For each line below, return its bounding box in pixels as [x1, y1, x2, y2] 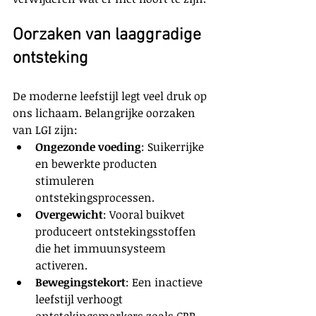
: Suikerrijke [141, 139, 207, 155]
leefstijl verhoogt [35, 291, 126, 308]
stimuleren [35, 173, 97, 189]
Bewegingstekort [35, 274, 126, 291]
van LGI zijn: [13, 122, 78, 138]
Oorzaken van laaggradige [13, 25, 205, 46]
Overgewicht [35, 207, 103, 223]
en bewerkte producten [35, 156, 160, 172]
